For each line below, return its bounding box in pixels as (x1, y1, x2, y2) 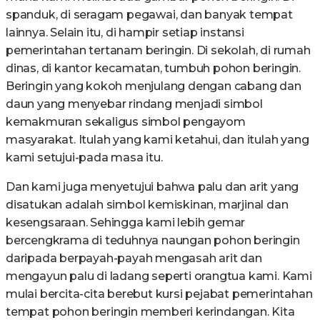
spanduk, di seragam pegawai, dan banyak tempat (6, 8, 293, 21)
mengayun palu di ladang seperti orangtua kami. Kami (6, 269, 312, 283)
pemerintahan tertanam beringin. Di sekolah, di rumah (6, 44, 311, 57)
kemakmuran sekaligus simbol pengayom (6, 115, 246, 129)
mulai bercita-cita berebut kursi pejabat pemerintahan (6, 287, 313, 301)
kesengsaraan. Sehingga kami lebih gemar (6, 216, 246, 229)
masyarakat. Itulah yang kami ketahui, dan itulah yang (6, 133, 309, 146)
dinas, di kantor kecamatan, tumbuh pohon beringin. (6, 61, 301, 75)
